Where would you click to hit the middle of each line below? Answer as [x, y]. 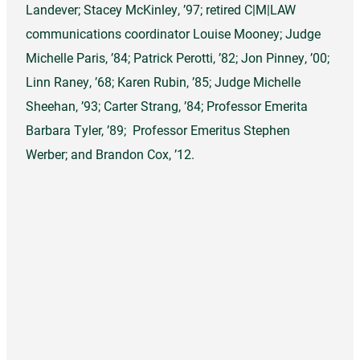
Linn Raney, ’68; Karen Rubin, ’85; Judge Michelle [163, 82]
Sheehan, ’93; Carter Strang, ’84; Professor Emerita [167, 106]
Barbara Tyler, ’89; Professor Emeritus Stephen [158, 130]
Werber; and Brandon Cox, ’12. [110, 154]
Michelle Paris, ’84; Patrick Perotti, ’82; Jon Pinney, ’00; [178, 58]
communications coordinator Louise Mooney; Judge [173, 34]
